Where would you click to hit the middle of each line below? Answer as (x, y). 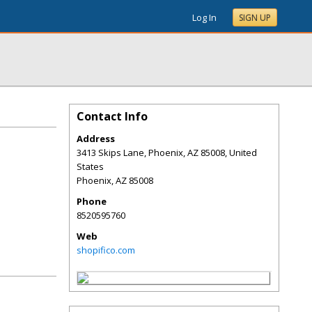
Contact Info (112, 116)
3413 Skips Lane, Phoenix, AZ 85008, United (167, 153)
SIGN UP (255, 18)
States (90, 166)
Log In (204, 17)
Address (96, 139)
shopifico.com (106, 250)
